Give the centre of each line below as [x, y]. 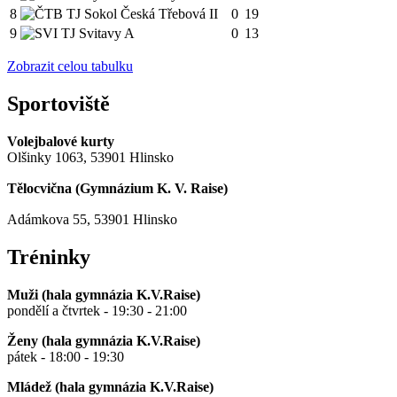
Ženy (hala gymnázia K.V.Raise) [104, 341]
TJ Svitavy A [96, 34]
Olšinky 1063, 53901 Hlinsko [90, 158]
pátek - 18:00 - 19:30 [66, 357]
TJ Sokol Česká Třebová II [140, 14]
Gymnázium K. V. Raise [152, 189]
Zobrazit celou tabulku [70, 66]
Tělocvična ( [43, 189]
